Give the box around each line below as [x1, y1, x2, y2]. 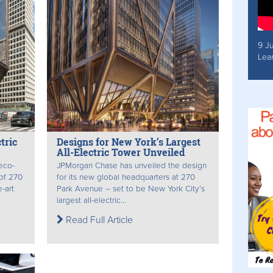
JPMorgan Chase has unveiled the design [57, 161, 207, 171]
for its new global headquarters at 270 [57, 172, 196, 183]
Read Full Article [63, 214, 133, 227]
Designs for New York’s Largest [57, 135, 201, 149]
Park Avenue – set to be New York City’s [57, 184, 205, 194]
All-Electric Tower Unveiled [57, 146, 185, 159]
